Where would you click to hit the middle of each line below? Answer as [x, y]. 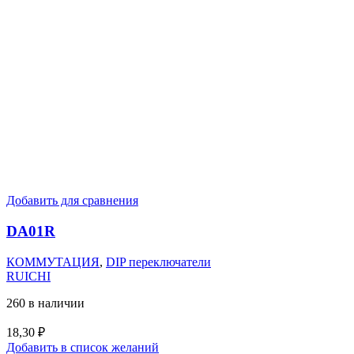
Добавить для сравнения [72, 201]
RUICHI [28, 276]
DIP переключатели [158, 262]
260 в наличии [45, 303]
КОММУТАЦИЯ [53, 262]
